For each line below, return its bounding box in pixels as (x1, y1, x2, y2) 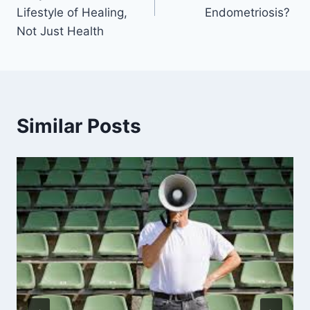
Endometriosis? (205, 6, 293, 20)
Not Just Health (17, 24, 104, 39)
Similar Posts (17, 114, 141, 138)
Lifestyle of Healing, (17, 6, 127, 20)
